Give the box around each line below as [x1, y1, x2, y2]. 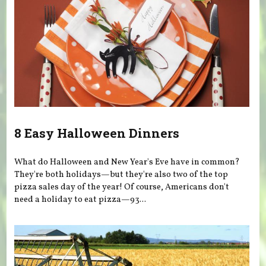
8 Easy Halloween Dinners [14, 124, 180, 141]
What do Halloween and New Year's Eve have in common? [14, 156, 240, 169]
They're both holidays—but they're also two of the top [14, 169, 229, 181]
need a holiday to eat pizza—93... [14, 194, 147, 206]
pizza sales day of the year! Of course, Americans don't [14, 181, 230, 194]
